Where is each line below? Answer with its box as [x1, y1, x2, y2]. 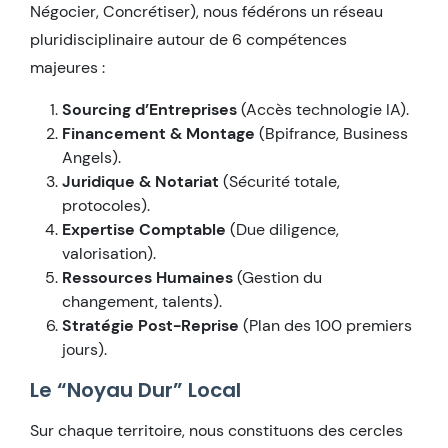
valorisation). [62, 242, 156, 264]
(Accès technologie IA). [237, 98, 409, 120]
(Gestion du [233, 266, 322, 288]
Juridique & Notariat [62, 170, 219, 192]
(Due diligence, [226, 218, 339, 240]
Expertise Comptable [62, 218, 226, 240]
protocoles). [62, 194, 150, 216]
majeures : [30, 56, 105, 78]
